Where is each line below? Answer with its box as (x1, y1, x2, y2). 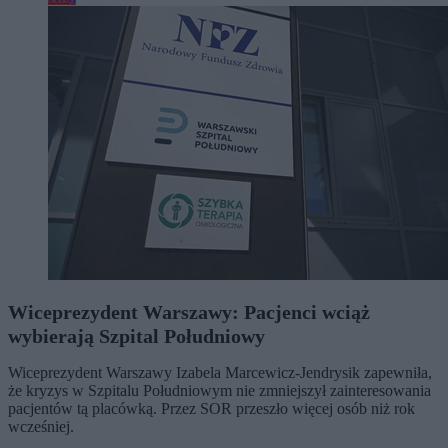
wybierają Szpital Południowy (8, 325, 265, 347)
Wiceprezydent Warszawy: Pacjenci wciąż (8, 301, 370, 323)
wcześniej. (8, 418, 74, 435)
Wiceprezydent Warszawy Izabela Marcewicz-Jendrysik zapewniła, (8, 364, 432, 381)
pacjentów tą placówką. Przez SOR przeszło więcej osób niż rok (8, 400, 415, 417)
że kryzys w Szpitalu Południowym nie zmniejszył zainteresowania (8, 382, 431, 399)
